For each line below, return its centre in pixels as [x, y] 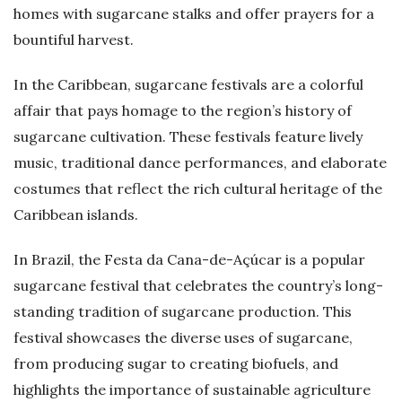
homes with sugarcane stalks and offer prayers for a [194, 14]
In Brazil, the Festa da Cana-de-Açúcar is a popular [189, 260]
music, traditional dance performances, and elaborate [200, 163]
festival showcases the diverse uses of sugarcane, [183, 338]
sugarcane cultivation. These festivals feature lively [188, 137]
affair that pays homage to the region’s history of [183, 111]
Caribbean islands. [76, 215]
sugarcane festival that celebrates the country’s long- [198, 286]
